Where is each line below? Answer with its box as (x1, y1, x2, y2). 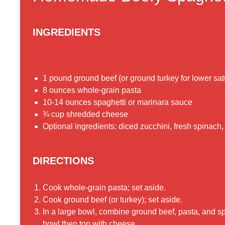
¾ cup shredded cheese (43, 110, 128, 119)
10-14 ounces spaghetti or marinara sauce (43, 98, 192, 107)
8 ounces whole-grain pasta (43, 86, 141, 95)
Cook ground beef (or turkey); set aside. (43, 195, 182, 204)
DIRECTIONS (33, 155, 94, 167)
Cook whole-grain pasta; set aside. (43, 183, 166, 192)
